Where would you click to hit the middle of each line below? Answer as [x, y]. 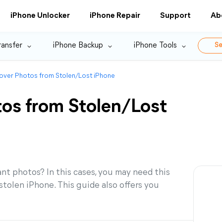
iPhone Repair [115, 16]
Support [175, 16]
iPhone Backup [78, 46]
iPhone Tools [155, 46]
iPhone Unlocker [40, 16]
